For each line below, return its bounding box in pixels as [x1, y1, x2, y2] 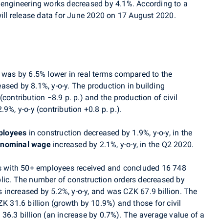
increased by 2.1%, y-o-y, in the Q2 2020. [50, 140, 194, 149]
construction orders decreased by [67, 175, 185, 184]
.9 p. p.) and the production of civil [56, 93, 178, 102]
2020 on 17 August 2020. [85, 11, 176, 20]
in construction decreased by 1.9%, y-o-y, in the [26, 128, 193, 137]
